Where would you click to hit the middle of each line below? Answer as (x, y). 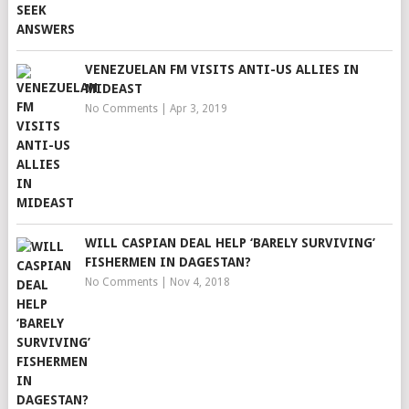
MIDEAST (113, 89)
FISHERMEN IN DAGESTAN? (168, 262)
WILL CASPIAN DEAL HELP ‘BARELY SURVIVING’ (230, 243)
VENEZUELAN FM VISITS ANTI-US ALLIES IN (221, 69)
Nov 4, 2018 (199, 282)
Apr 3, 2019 (198, 109)
